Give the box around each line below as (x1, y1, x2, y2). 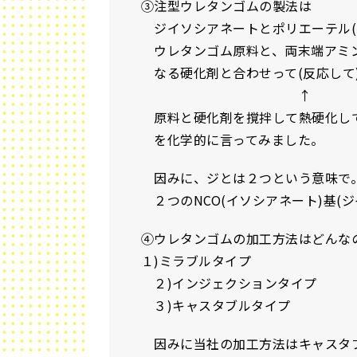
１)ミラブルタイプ (141, 251, 252, 270)
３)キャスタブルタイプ (141, 296, 291, 315)
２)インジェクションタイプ (141, 273, 317, 292)
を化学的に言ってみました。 (141, 130, 324, 149)
